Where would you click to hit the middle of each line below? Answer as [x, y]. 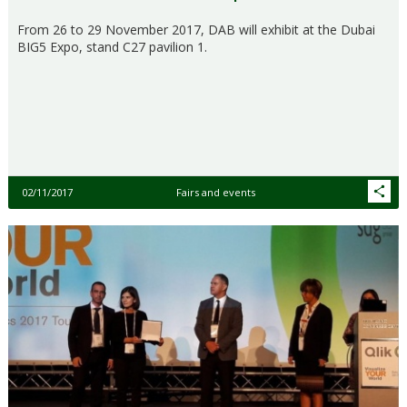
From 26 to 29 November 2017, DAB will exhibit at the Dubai [196, 30]
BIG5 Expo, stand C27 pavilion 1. [112, 47]
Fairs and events [215, 193]
